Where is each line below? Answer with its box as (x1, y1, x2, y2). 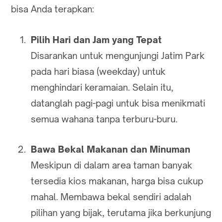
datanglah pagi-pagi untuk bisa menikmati (31, 97, 205, 109)
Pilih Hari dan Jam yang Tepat (31, 34, 162, 45)
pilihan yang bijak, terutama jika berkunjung (31, 207, 211, 219)
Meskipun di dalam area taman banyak (31, 160, 192, 171)
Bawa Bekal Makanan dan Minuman (31, 144, 190, 155)
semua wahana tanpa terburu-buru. (31, 113, 177, 124)
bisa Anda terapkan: (11, 3, 94, 14)
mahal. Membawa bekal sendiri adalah (31, 191, 191, 203)
